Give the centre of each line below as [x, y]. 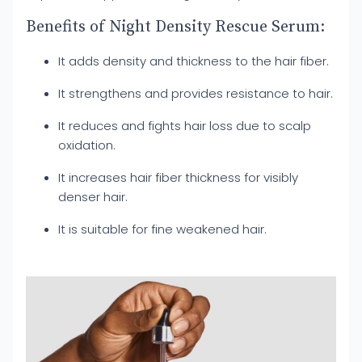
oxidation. [87, 145]
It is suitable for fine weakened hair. [162, 229]
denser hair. [93, 197]
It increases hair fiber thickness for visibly [178, 177]
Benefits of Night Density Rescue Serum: [175, 27]
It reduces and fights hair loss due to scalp [185, 126]
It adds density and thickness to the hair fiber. [194, 61]
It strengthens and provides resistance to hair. [196, 93]
